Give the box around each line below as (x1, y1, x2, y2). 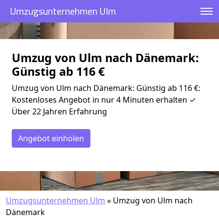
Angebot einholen (18, 133, 84, 144)
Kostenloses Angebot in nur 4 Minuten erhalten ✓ (12, 94, 196, 105)
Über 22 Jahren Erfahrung (12, 106, 107, 117)
